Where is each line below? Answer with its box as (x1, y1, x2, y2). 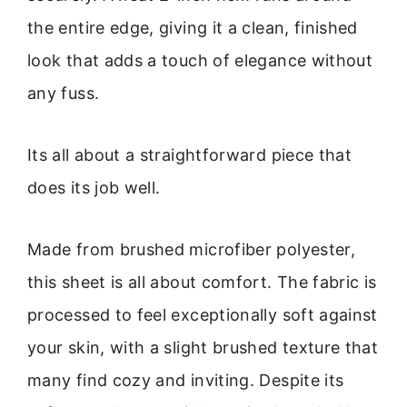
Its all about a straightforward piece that (27, 144, 352, 164)
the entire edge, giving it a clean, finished (27, 17, 358, 37)
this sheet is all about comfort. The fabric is (27, 273, 377, 293)
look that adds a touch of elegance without (27, 50, 373, 70)
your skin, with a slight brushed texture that (27, 338, 379, 358)
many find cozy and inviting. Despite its (27, 371, 344, 391)
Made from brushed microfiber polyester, (27, 240, 356, 260)
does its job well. (27, 177, 161, 197)
